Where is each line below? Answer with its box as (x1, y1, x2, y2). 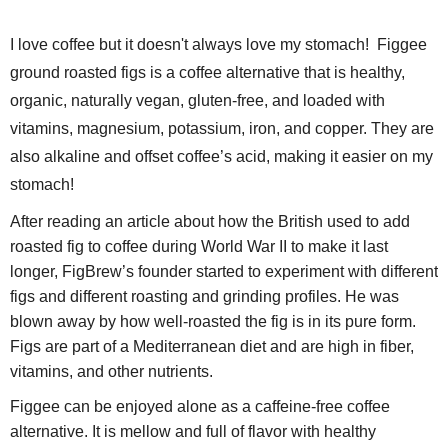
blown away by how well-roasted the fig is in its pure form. (10, 312, 416, 330)
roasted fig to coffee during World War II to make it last (10, 237, 388, 255)
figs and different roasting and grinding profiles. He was (10, 287, 399, 305)
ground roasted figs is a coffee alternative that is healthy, (10, 63, 405, 81)
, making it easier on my (266, 147, 433, 165)
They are (371, 119, 434, 137)
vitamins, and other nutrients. (10, 362, 213, 380)
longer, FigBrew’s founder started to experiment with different (10, 262, 438, 280)
